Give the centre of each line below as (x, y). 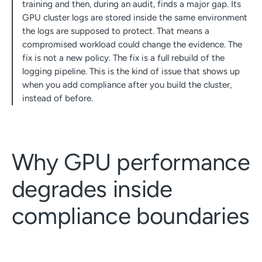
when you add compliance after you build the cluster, (127, 85)
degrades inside (92, 189)
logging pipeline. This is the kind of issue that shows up (131, 71)
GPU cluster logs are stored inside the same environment (135, 17)
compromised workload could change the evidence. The (132, 44)
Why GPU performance (131, 162)
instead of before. (57, 98)
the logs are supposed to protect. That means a (116, 31)
